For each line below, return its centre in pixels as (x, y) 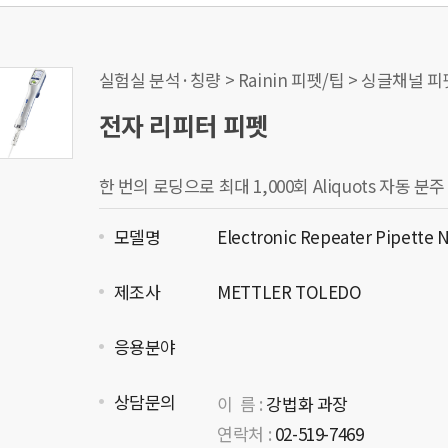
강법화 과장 (305, 403)
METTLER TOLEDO (287, 291)
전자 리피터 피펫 (183, 125)
